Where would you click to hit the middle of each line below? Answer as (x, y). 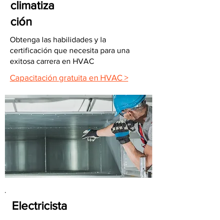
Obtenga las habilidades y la (58, 40)
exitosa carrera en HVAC (52, 61)
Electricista (40, 206)
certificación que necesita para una (70, 50)
